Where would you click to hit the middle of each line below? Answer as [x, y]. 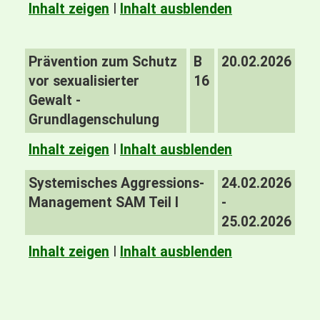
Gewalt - [55, 100]
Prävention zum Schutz [103, 62]
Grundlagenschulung [96, 120]
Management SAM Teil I [104, 202]
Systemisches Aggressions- [116, 183]
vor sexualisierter [84, 81]
